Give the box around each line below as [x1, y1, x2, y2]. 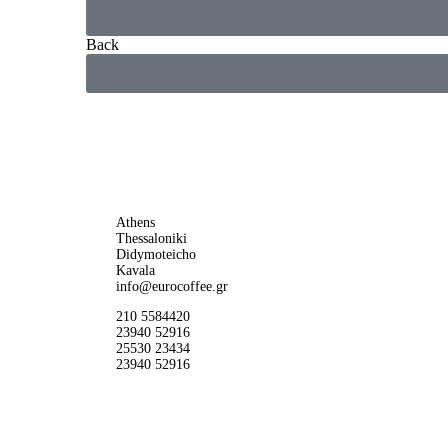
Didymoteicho [116, 246, 196, 262]
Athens [116, 214, 155, 230]
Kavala [116, 262, 155, 278]
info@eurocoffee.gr [116, 278, 228, 294]
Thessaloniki [116, 230, 187, 246]
